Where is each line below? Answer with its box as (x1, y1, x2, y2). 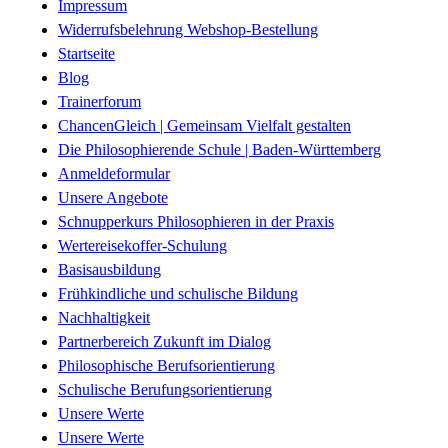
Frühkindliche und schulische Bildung (58, 285, 298, 303)
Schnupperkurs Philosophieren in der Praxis (58, 213, 334, 231)
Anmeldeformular (58, 165, 170, 183)
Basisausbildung (58, 261, 161, 279)
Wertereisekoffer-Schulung (58, 237, 227, 255)
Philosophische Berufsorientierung (58, 357, 275, 375)
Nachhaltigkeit (58, 309, 150, 327)
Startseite (58, 45, 115, 63)
